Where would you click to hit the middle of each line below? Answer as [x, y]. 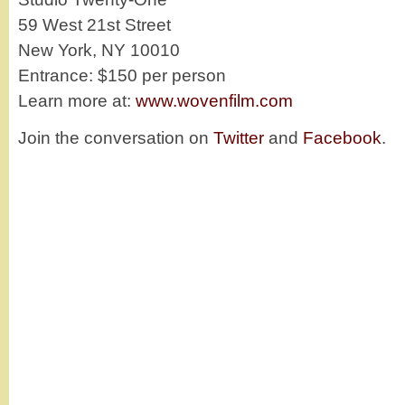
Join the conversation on [116, 137]
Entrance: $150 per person [122, 75]
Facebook [342, 137]
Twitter [239, 137]
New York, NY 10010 [99, 50]
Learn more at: [77, 100]
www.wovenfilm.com [214, 100]
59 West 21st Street [94, 24]
